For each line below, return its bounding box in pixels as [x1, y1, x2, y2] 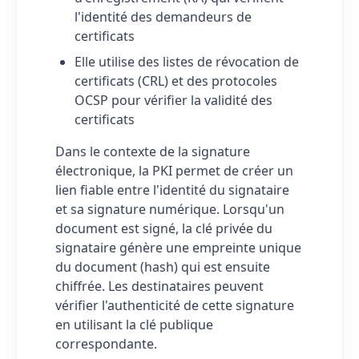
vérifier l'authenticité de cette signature [55, 296, 294, 314]
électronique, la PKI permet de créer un [55, 162, 293, 179]
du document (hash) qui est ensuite [55, 258, 270, 276]
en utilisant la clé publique [55, 316, 213, 333]
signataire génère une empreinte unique [55, 239, 301, 256]
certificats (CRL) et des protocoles [75, 72, 277, 90]
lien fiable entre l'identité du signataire [55, 181, 289, 199]
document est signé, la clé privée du [55, 220, 272, 237]
